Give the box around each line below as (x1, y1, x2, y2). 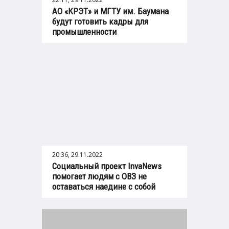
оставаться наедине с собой (52, 181, 155, 192)
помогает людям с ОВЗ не (52, 171, 147, 182)
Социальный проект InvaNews (52, 161, 162, 172)
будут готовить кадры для (52, 16, 148, 27)
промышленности (52, 27, 117, 37)
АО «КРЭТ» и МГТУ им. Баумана (52, 6, 169, 17)
